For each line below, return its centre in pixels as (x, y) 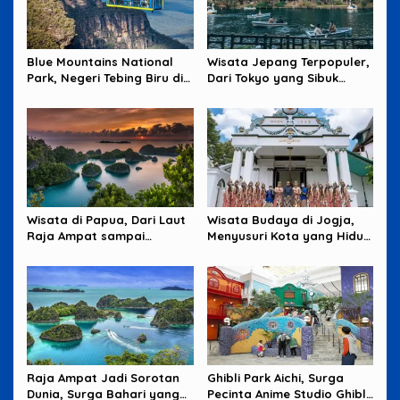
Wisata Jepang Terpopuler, (288, 62)
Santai (226, 110)
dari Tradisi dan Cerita (274, 252)
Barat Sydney (68, 94)
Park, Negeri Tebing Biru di (105, 78)
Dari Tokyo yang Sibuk (272, 78)
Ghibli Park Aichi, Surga (275, 377)
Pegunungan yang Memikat (108, 252)
